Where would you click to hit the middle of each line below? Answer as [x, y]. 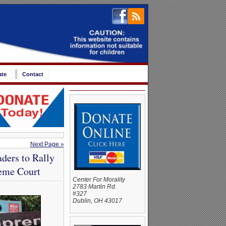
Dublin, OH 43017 [97, 201]
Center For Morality [99, 180]
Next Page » [47, 145]
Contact [33, 74]
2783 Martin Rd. [94, 187]
